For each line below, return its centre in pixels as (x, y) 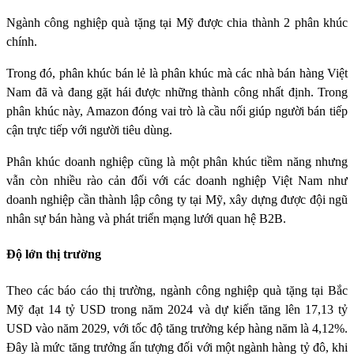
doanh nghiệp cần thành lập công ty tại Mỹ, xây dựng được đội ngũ (177, 200)
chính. (22, 42)
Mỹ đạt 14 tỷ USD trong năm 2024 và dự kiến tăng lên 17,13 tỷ (177, 309)
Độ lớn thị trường (54, 254)
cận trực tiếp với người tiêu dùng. (89, 130)
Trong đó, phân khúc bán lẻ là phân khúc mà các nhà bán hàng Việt (177, 73)
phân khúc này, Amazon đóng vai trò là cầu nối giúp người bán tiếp (177, 111)
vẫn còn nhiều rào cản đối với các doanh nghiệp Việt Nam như (177, 181)
